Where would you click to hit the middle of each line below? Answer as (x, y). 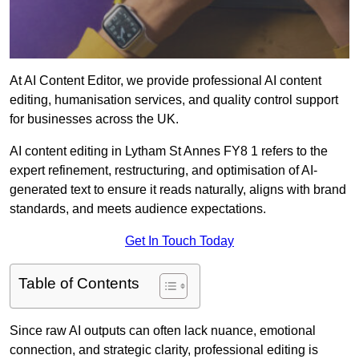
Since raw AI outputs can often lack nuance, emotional (163, 331)
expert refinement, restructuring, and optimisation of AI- (163, 171)
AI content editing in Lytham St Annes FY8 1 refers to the (169, 151)
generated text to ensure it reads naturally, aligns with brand (178, 190)
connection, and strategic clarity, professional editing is (164, 350)
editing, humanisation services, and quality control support (174, 100)
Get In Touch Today (179, 241)
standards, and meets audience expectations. (138, 209)
